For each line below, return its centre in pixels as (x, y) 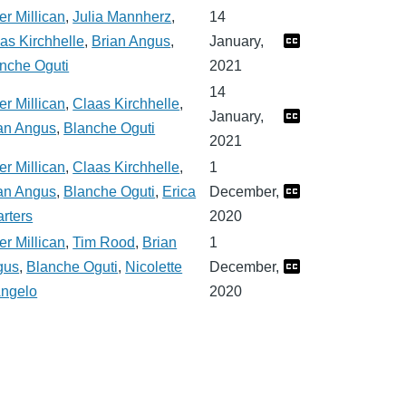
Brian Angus (131, 41)
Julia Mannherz (122, 16)
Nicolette (154, 266)
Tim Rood (104, 242)
